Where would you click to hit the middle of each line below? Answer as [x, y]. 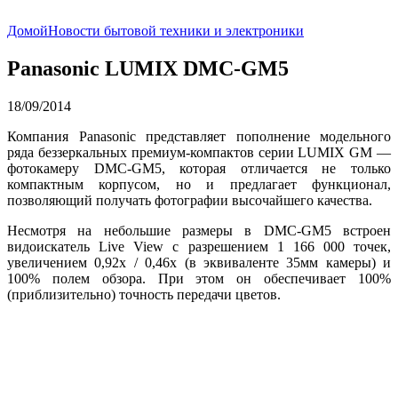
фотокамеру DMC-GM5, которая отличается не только [199, 168]
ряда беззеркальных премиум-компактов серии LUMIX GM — [199, 152]
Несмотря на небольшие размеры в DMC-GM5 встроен [199, 230]
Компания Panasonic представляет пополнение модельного [199, 136]
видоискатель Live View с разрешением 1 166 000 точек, [199, 246]
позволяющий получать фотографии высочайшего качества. [190, 200]
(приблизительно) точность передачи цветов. [144, 294]
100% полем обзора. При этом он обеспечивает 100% [199, 278]
